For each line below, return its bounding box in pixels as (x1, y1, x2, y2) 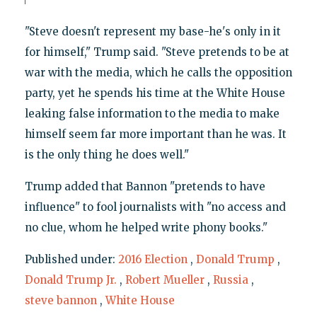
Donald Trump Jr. (24, 272, 117, 287)
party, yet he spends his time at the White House (24, 86, 285, 100)
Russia (212, 272, 248, 287)
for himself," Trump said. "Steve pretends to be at (24, 45, 289, 59)
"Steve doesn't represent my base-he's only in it (24, 24, 281, 38)
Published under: (24, 252, 118, 266)
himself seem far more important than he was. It (24, 127, 287, 141)
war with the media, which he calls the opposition (24, 65, 292, 79)
